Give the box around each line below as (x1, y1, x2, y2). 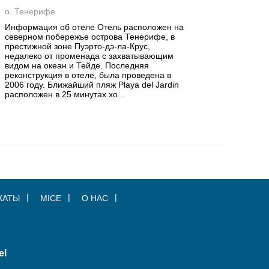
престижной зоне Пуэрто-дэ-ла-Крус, (5, 41, 151, 51)
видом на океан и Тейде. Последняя (5, 61, 150, 70)
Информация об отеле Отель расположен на (5, 22, 184, 32)
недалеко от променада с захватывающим (5, 51, 174, 61)
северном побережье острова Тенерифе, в (5, 32, 175, 41)
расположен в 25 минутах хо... (5, 89, 125, 99)
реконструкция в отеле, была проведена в (5, 70, 172, 80)
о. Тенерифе (5, 7, 56, 16)
